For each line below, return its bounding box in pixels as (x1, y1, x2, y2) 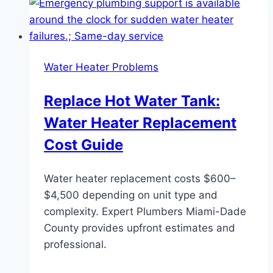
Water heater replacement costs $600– (44, 172, 236, 185)
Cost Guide (44, 136, 123, 154)
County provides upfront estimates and (44, 222, 235, 235)
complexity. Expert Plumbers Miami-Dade (44, 205, 246, 218)
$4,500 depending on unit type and (44, 189, 218, 202)
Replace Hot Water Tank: (44, 92, 220, 110)
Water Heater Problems (44, 61, 158, 74)
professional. (44, 238, 107, 251)
